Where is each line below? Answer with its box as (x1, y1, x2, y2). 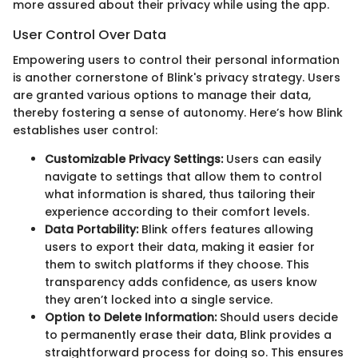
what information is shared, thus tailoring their (45, 185, 316, 202)
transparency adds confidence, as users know (45, 273, 317, 290)
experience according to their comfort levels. (45, 203, 309, 220)
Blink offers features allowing (138, 221, 313, 237)
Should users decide (217, 308, 338, 325)
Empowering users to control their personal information (13, 51, 340, 68)
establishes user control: (13, 121, 157, 138)
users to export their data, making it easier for (45, 238, 315, 255)
